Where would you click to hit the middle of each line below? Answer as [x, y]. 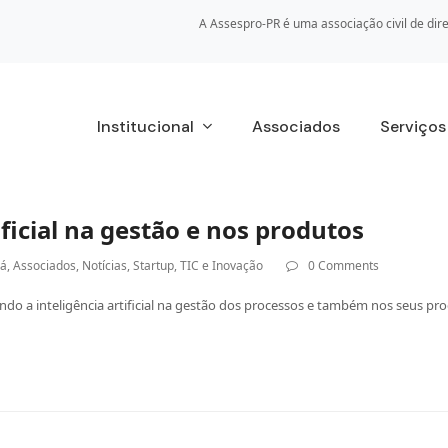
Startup [154, 265]
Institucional [147, 126]
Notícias [105, 265]
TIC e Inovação [222, 265]
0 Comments [344, 265]
